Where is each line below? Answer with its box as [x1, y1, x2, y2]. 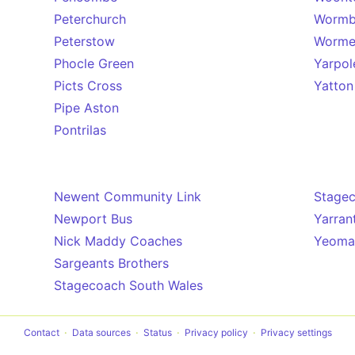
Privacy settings [260, 326, 332, 338]
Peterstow [54, 33, 115, 49]
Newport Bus [54, 211, 132, 227]
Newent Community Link [54, 189, 201, 204]
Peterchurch [54, 11, 126, 27]
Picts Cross [54, 78, 122, 94]
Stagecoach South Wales [54, 277, 203, 293]
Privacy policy [184, 326, 248, 338]
